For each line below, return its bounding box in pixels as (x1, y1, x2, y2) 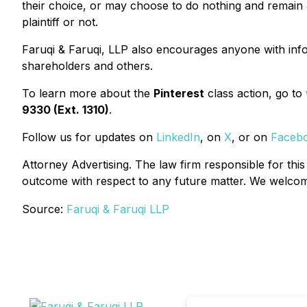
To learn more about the (22, 86, 153, 100)
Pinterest (153, 86, 204, 100)
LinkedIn (156, 130, 200, 144)
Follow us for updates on (22, 130, 156, 144)
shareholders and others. (22, 59, 153, 73)
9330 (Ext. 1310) (22, 103, 109, 116)
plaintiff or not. (22, 15, 98, 29)
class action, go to (204, 86, 306, 100)
